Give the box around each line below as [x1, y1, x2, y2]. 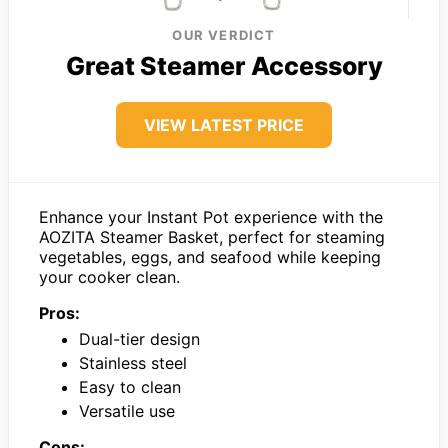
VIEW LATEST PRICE [144, 115, 304, 136]
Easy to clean [79, 377, 181, 398]
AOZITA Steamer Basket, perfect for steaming [39, 227, 385, 248]
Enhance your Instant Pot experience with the [39, 207, 383, 228]
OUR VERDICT [172, 27, 276, 44]
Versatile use [79, 401, 175, 422]
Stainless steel [79, 353, 187, 374]
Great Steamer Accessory [65, 51, 383, 82]
